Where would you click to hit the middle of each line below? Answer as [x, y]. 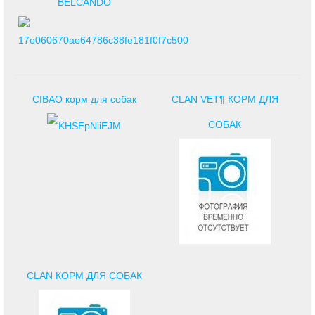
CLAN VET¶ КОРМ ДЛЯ [225, 99]
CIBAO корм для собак [84, 99]
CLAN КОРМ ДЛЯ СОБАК [84, 276]
